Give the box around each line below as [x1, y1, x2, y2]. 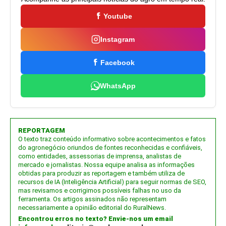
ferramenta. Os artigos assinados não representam [18, 195, 166, 203]
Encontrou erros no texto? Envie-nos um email [18, 215, 173, 222]
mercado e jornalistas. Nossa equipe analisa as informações [18, 161, 195, 168]
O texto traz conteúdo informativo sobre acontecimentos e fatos [18, 135, 206, 143]
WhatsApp [99, 82, 136, 90]
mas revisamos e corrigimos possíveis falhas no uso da [18, 187, 181, 194]
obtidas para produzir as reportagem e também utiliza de [18, 169, 185, 177]
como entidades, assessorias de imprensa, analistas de [18, 152, 181, 160]
